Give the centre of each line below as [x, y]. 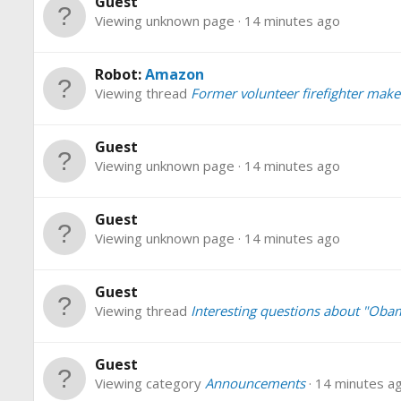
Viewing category [150, 384]
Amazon [175, 75]
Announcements [255, 384]
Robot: [120, 75]
